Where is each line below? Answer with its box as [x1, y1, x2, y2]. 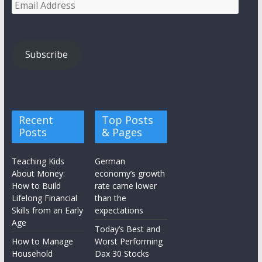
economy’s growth [95, 167, 166, 179]
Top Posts [102, 112, 154, 127]
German [95, 155, 126, 167]
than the [95, 192, 127, 204]
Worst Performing [95, 235, 163, 247]
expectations [95, 204, 144, 216]
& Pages [102, 125, 143, 139]
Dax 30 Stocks [95, 247, 150, 259]
